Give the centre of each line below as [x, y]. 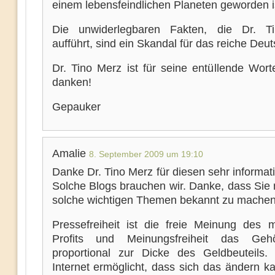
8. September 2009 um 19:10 [146, 154]
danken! [72, 82]
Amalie [70, 153]
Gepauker [76, 107]
